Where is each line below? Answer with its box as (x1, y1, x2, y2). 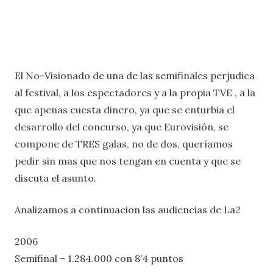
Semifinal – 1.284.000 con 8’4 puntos (15, 252, 183, 265)
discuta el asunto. (15, 172, 96, 185)
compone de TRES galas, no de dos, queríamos (15, 138, 233, 151)
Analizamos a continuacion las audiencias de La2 (15, 204, 241, 216)
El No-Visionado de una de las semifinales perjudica (15, 69, 255, 82)
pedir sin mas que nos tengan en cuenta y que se (15, 155, 241, 168)
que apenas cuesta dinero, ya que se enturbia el (15, 104, 235, 116)
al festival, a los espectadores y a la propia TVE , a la (15, 87, 255, 99)
